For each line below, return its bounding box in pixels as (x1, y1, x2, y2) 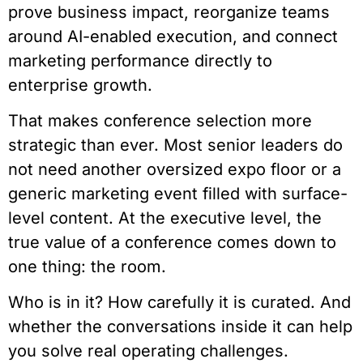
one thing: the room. (8, 256, 166, 276)
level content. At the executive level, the (8, 207, 322, 228)
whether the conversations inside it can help (8, 317, 352, 337)
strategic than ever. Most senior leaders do (8, 135, 343, 155)
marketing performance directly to (8, 50, 272, 70)
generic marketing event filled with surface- (8, 183, 348, 203)
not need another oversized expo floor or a (8, 159, 341, 179)
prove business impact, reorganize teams (8, 2, 330, 22)
